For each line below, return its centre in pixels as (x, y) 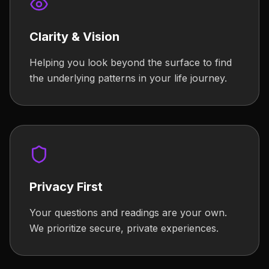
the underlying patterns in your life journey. (128, 78)
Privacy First (66, 187)
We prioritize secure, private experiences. (124, 228)
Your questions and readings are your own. (128, 213)
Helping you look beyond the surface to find (131, 62)
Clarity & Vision (74, 37)
